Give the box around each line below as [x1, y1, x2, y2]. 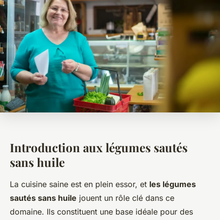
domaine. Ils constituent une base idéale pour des [10, 207, 193, 217]
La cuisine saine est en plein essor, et [10, 179, 149, 190]
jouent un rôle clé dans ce [77, 193, 174, 203]
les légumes [149, 179, 196, 190]
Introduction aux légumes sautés [10, 139, 188, 156]
